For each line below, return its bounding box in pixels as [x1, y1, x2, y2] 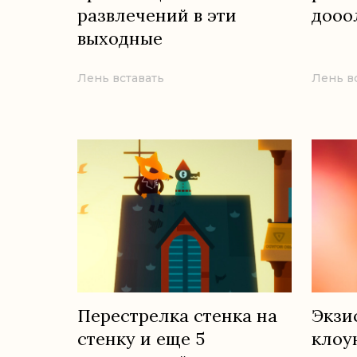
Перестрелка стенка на [77, 304, 277, 327]
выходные [77, 26, 163, 49]
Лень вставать [77, 71, 164, 85]
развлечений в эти [77, 3, 237, 26]
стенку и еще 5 [77, 327, 205, 350]
